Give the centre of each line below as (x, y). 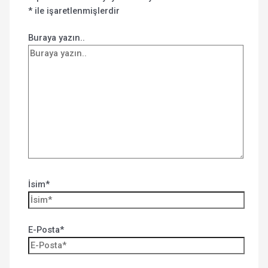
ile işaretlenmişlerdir (76, 10)
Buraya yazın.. (57, 37)
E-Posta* (46, 230)
